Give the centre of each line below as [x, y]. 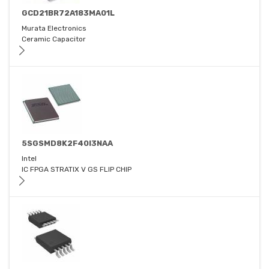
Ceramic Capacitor [54, 39]
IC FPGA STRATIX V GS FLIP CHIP [77, 170]
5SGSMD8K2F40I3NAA [67, 144]
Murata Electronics [54, 29]
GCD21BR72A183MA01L [68, 13]
